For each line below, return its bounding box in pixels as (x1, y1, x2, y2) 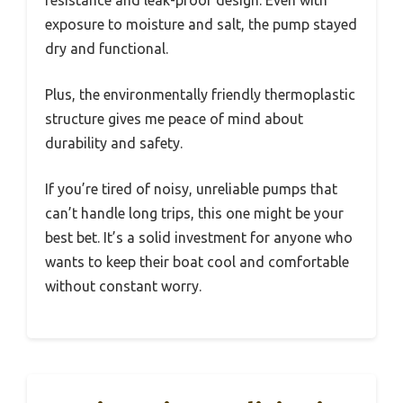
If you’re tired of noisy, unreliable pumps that (45, 180, 337, 197)
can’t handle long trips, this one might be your (45, 204, 344, 221)
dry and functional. (45, 40, 168, 57)
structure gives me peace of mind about (45, 110, 303, 127)
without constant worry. (45, 277, 201, 294)
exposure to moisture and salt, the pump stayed (45, 15, 357, 32)
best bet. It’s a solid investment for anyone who (45, 228, 353, 246)
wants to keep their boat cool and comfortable (45, 253, 349, 270)
